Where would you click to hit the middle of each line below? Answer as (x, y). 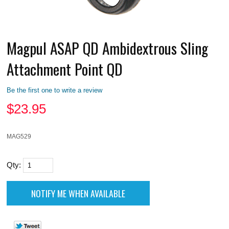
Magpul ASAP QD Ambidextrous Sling (108, 48)
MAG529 (19, 136)
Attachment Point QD (65, 68)
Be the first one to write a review (55, 90)
